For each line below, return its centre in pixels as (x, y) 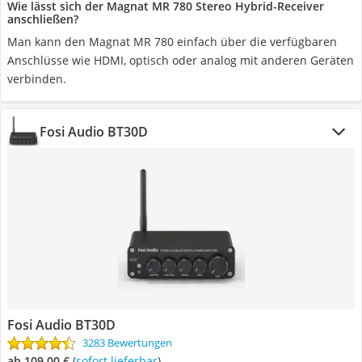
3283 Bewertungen (127, 343)
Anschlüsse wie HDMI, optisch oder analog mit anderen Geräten (181, 60)
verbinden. (37, 79)
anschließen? (43, 19)
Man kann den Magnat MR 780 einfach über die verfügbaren (172, 42)
